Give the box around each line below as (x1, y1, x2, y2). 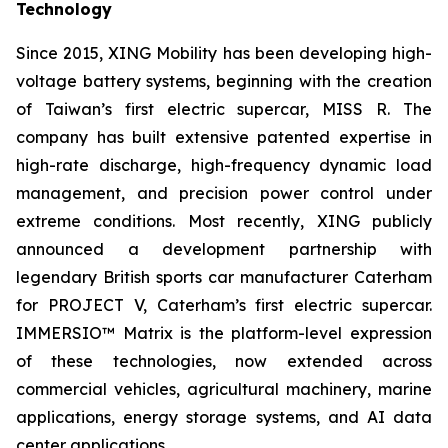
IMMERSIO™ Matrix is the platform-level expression (16, 323, 432, 344)
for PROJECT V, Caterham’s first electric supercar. (16, 295, 432, 316)
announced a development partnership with (16, 239, 432, 260)
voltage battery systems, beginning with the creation (16, 71, 432, 92)
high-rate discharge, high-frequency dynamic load (16, 155, 432, 176)
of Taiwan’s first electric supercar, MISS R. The (16, 99, 432, 120)
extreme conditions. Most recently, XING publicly (16, 211, 432, 232)
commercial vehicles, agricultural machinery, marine (16, 379, 432, 400)
